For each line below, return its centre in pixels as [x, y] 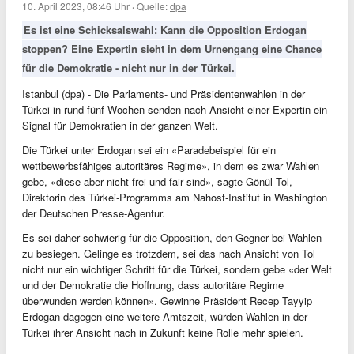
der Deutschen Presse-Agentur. [94, 213]
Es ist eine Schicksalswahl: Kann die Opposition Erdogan [165, 30]
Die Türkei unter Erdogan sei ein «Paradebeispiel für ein [149, 150]
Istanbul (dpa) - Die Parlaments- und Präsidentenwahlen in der [164, 94]
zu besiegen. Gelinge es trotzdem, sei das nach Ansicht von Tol [169, 253]
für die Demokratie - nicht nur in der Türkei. [128, 68]
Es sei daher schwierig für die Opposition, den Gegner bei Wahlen [172, 237]
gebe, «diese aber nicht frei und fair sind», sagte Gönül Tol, [157, 181]
